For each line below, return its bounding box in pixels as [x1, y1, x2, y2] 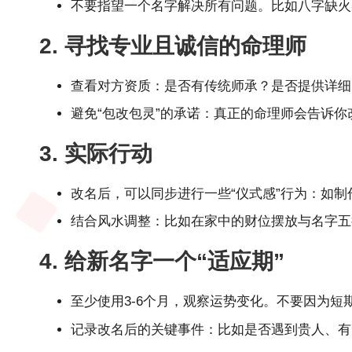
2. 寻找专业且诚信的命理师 [39, 33, 306, 58]
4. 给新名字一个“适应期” [39, 249, 284, 274]
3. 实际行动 [39, 141, 152, 166]
